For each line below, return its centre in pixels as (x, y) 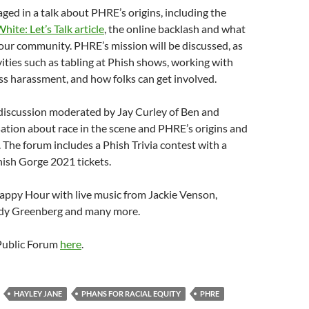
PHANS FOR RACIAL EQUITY (131, 294)
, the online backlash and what (175, 29)
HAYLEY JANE (38, 294)
